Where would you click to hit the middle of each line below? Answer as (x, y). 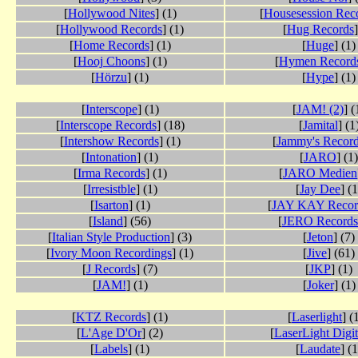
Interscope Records (108, 125)
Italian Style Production (111, 237)
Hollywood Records (111, 30)
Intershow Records (111, 141)
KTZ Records (111, 317)
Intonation (111, 157)
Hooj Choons (111, 62)
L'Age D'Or (111, 333)
